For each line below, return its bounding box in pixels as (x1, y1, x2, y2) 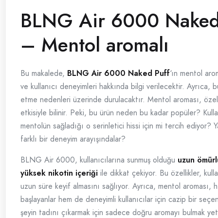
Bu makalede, (20, 68, 67, 79)
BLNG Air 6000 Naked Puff (67, 68, 170, 79)
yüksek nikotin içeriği (20, 167, 98, 179)
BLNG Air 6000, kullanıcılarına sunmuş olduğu (20, 154, 178, 165)
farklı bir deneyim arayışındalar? (20, 133, 126, 145)
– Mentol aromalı (20, 31, 169, 59)
